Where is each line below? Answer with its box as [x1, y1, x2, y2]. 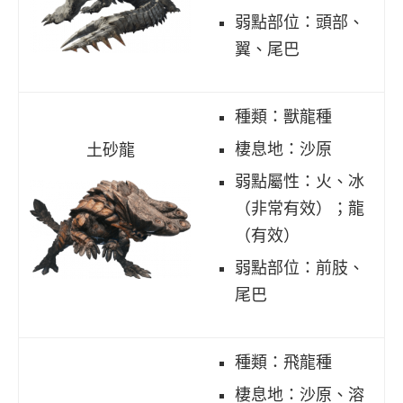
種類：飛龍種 [235, 353, 332, 372]
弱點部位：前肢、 [235, 258, 364, 277]
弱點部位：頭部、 [235, 13, 364, 31]
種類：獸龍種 [235, 107, 332, 126]
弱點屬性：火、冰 [235, 172, 364, 191]
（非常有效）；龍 [235, 199, 364, 218]
